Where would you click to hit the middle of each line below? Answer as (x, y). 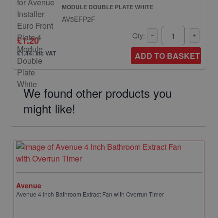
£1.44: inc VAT (36, 53)
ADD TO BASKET (167, 56)
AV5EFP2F (79, 19)
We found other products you (98, 93)
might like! (49, 108)
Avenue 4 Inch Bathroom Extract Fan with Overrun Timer (90, 194)
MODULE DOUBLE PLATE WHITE (108, 7)
